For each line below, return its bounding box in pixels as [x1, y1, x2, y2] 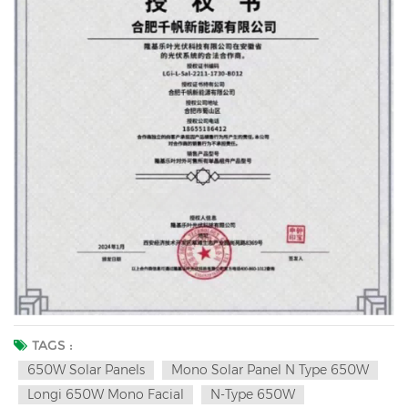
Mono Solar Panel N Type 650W [171, 361, 369, 378]
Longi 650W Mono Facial [27, 385, 184, 403]
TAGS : [32, 336, 73, 353]
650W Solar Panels [27, 361, 145, 378]
